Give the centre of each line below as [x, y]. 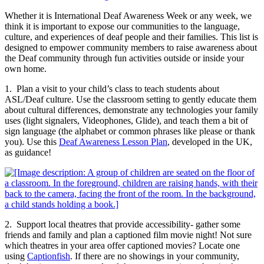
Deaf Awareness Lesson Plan [113, 141]
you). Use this [32, 141]
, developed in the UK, [210, 141]
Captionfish [49, 256]
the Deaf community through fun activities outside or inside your [124, 58]
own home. [26, 68]
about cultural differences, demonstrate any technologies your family [131, 110]
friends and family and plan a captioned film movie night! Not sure [128, 235]
